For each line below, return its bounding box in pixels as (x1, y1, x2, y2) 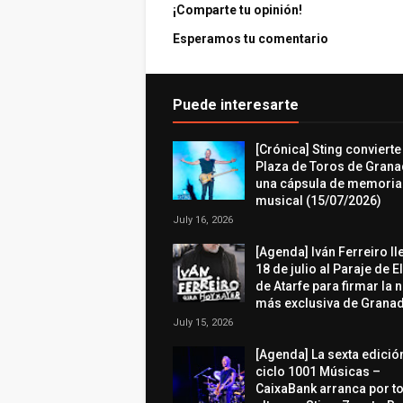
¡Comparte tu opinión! (173, 3, 302, 17)
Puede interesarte (173, 96, 299, 113)
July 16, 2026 (173, 214, 233, 226)
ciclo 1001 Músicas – (255, 364, 381, 379)
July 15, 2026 (173, 317, 233, 328)
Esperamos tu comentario (173, 31, 328, 46)
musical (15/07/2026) (255, 193, 381, 208)
